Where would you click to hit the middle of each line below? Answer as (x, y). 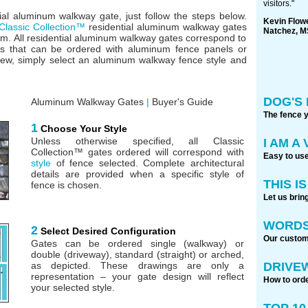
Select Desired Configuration (108, 231)
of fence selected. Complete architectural (147, 163)
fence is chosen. (66, 185)
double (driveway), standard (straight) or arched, (137, 254)
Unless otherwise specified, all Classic (137, 141)
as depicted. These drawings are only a (137, 265)
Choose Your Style (84, 128)
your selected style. (73, 287)
